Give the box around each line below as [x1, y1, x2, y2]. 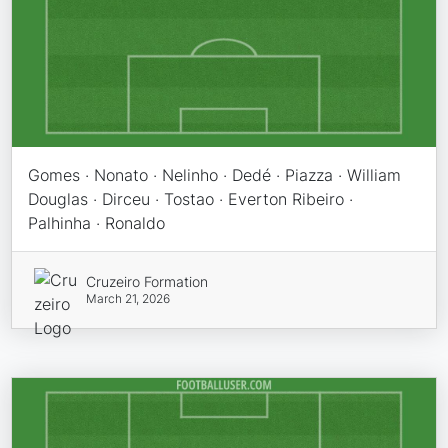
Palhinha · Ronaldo [28, 213, 166, 234]
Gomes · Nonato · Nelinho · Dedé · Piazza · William [28, 165, 402, 186]
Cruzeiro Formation [85, 273, 208, 291]
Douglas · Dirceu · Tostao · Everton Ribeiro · [28, 189, 354, 210]
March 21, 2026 [85, 291, 170, 307]
